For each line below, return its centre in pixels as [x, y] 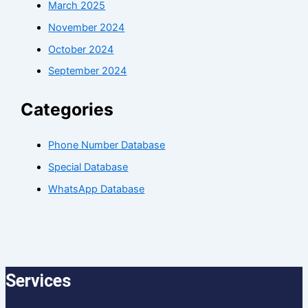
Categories [67, 110]
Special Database [88, 167]
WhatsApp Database [97, 189]
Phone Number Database [107, 145]
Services [38, 280]
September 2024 [88, 71]
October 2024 [81, 49]
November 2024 [87, 27]
